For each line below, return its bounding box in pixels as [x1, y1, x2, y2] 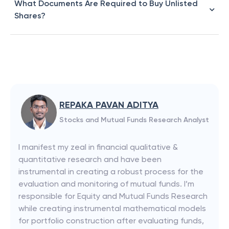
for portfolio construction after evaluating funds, [18, 216, 204, 225]
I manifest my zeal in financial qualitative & [18, 142, 178, 152]
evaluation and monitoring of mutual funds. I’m [18, 179, 194, 189]
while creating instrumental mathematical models [18, 203, 206, 213]
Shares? [14, 11, 45, 20]
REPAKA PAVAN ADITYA [59, 99, 158, 110]
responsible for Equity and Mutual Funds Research [18, 191, 208, 201]
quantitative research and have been [18, 154, 162, 164]
